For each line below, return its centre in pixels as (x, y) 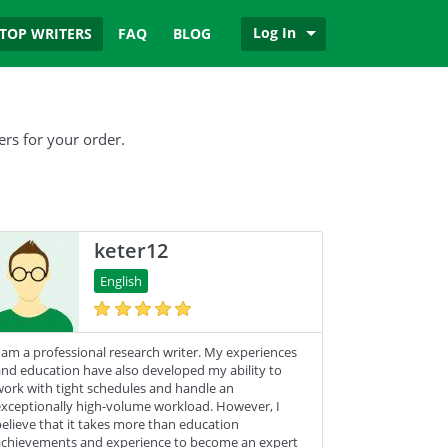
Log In (274, 33)
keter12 (130, 250)
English (120, 281)
